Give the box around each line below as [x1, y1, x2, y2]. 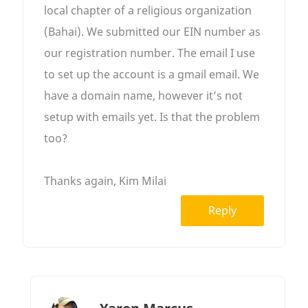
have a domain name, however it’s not [44, 88, 243, 104]
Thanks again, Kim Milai [44, 173, 167, 189]
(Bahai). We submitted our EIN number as [44, 24, 261, 40]
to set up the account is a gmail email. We [44, 67, 260, 82]
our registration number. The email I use [44, 45, 256, 61]
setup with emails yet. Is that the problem [44, 109, 261, 125]
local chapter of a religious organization [44, 3, 252, 19]
